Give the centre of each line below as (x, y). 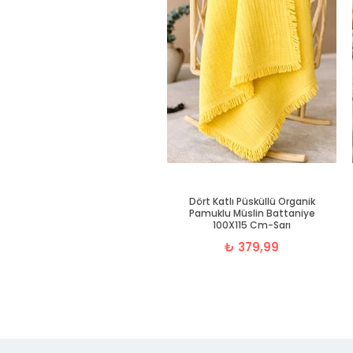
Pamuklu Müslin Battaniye (252, 214)
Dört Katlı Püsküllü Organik (252, 202)
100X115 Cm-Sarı (252, 225)
